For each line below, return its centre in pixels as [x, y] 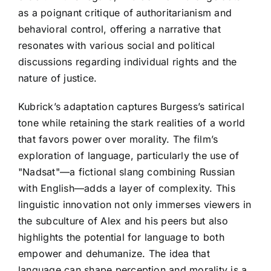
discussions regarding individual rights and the [128, 61]
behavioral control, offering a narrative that [119, 29]
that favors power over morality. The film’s [118, 139]
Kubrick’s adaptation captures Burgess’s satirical [131, 106]
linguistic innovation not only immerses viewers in [135, 204]
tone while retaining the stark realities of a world [132, 122]
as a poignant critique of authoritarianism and [125, 12]
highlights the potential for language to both [121, 237]
